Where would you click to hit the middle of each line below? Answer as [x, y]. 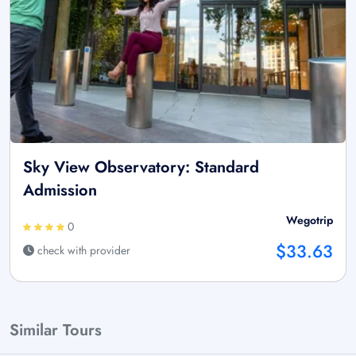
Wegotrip [310, 220]
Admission [60, 190]
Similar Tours [56, 330]
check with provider [82, 250]
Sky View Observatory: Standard [141, 167]
